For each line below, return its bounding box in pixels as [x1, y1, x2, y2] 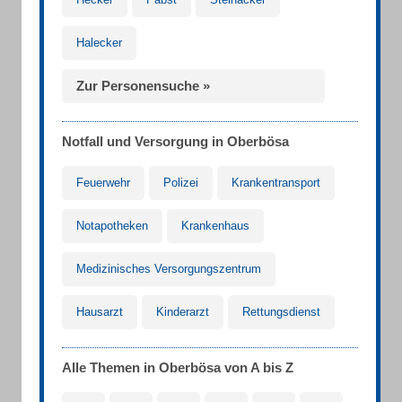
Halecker [76, 36, 122, 49]
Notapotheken [76, 219, 148, 232]
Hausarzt [76, 305, 123, 319]
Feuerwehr [76, 176, 130, 189]
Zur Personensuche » [76, 78, 210, 93]
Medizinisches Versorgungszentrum [76, 262, 261, 275]
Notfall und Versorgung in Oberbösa [62, 134, 289, 149]
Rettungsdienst [242, 305, 320, 319]
